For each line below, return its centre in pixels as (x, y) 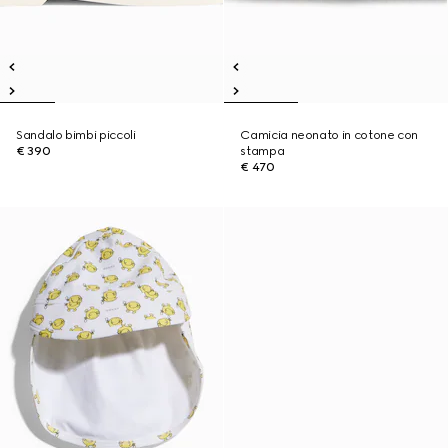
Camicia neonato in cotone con (329, 135)
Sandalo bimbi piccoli (76, 135)
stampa (262, 151)
